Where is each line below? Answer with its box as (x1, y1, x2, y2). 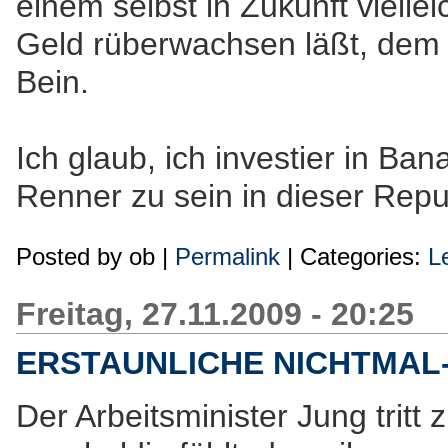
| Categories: (280, 243, 428, 270)
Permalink (175, 243, 280, 270)
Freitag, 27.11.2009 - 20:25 (16, 296, 414, 332)
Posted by (16, 243, 129, 270)
